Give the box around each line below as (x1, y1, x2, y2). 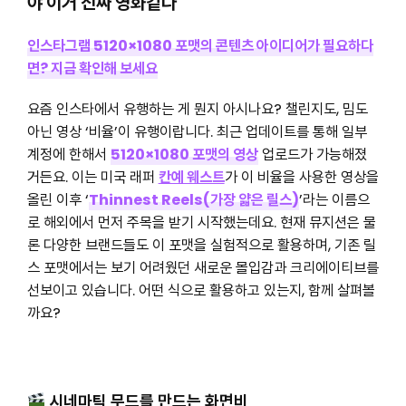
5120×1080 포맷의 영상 (110, 143, 258, 165)
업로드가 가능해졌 (257, 143, 367, 165)
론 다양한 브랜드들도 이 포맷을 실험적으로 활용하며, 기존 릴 (26, 234, 376, 256)
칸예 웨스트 (158, 166, 225, 188)
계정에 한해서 (26, 143, 111, 165)
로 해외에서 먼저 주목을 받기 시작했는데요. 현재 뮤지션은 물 (26, 211, 376, 233)
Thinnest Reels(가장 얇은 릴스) (88, 188, 299, 210)
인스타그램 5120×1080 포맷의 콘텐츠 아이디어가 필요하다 (26, 35, 373, 57)
